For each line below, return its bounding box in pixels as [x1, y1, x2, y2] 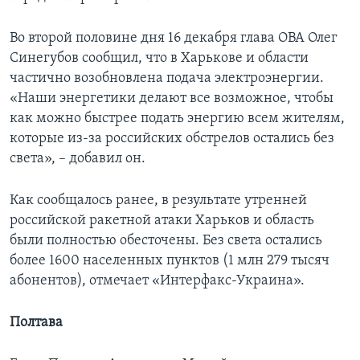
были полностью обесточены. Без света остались [10, 233, 322, 249]
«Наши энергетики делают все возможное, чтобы [10, 91, 333, 107]
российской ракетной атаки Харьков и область [10, 213, 314, 229]
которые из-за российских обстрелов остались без [10, 131, 334, 147]
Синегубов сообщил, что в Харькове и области [10, 51, 309, 67]
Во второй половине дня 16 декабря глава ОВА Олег [10, 31, 337, 47]
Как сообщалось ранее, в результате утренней [10, 193, 307, 209]
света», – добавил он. [10, 151, 145, 167]
